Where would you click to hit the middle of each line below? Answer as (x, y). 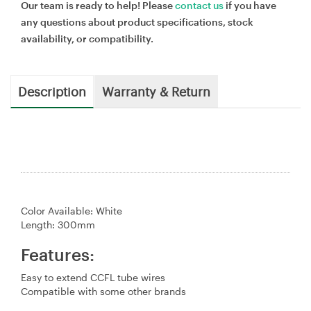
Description (52, 91)
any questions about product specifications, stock (137, 22)
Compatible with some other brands (103, 291)
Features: (58, 254)
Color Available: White (72, 210)
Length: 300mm (58, 224)
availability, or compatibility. (87, 38)
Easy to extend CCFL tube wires (93, 277)
